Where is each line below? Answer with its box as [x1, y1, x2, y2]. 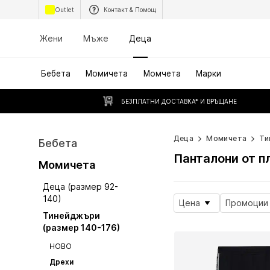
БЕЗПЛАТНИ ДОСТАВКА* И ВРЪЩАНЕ [121, 97, 237, 105]
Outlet [55, 5, 74, 13]
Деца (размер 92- [43, 181, 119, 192]
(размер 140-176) [43, 222, 121, 233]
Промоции [225, 197, 268, 208]
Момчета [143, 69, 181, 78]
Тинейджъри [43, 210, 101, 221]
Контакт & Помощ [104, 5, 156, 13]
